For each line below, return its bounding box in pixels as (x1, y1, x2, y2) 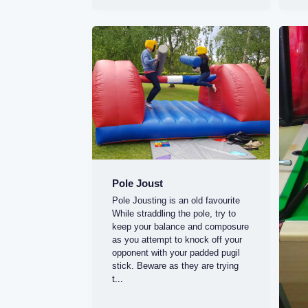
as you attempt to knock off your (111, 234, 242, 245)
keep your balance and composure (111, 221, 249, 232)
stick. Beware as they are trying (111, 260, 239, 271)
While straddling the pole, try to (111, 208, 236, 219)
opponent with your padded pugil (111, 247, 240, 258)
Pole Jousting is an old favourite (111, 195, 240, 206)
